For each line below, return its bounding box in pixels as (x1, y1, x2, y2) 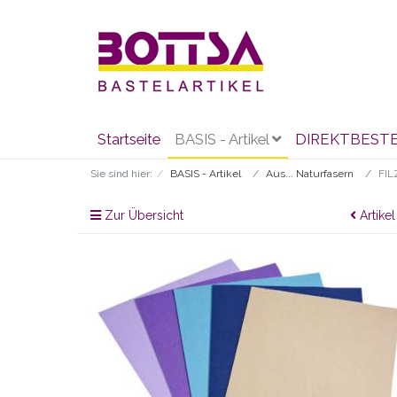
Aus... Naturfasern (266, 167, 354, 180)
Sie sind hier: (90, 167, 152, 180)
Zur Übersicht (101, 208, 183, 222)
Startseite (97, 130, 160, 148)
